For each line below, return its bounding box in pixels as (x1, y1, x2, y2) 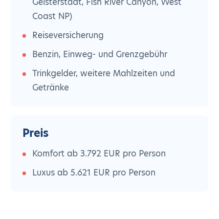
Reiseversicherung (32, 29, 104, 41)
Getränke (32, 82, 69, 93)
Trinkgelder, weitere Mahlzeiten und (32, 67, 175, 79)
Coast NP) (32, 10, 73, 22)
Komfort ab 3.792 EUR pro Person (32, 148, 166, 159)
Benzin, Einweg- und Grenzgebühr (32, 48, 168, 60)
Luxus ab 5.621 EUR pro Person (32, 167, 156, 178)
